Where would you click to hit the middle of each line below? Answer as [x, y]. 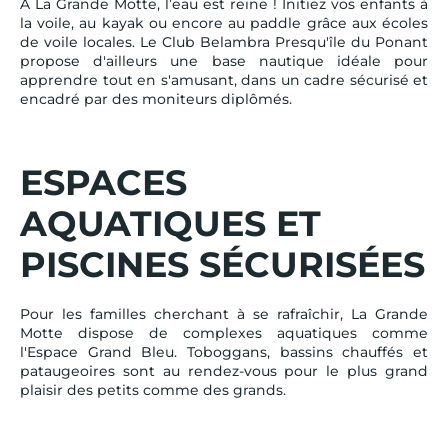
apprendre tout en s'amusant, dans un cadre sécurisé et [224, 79]
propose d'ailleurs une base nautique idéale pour [224, 60]
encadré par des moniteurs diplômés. [156, 98]
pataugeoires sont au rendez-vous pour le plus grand [224, 370]
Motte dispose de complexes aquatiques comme [224, 332]
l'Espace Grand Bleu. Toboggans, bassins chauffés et [224, 351]
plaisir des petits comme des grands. [153, 389]
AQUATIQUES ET [170, 223]
